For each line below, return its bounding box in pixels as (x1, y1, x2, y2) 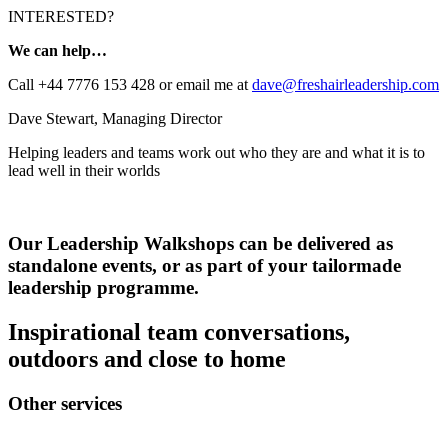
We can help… (8, 42, 107, 60)
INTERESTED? (8, 8, 114, 26)
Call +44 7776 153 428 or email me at (8, 76, 252, 94)
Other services (8, 392, 122, 414)
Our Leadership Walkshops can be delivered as (8, 233, 393, 255)
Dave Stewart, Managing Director (8, 110, 222, 128)
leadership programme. (8, 277, 199, 299)
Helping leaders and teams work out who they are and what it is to (8, 144, 425, 162)
